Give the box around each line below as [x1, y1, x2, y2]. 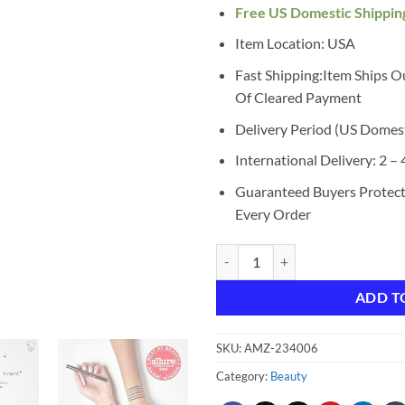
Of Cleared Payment [234, 88, 362, 106]
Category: [216, 369, 270, 384]
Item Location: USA [234, 34, 355, 52]
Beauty [270, 369, 307, 384]
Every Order [234, 204, 311, 222]
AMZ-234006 [244, 341, 318, 356]
